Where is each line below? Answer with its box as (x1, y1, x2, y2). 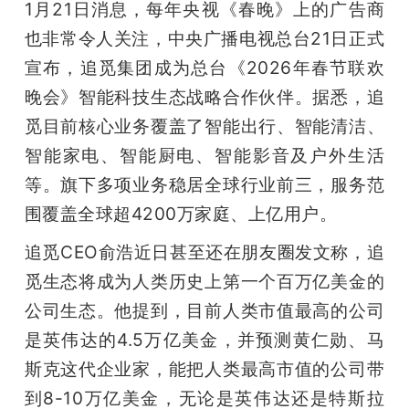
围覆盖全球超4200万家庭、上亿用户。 (24, 202, 338, 225)
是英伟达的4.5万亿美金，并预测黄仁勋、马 (24, 328, 385, 351)
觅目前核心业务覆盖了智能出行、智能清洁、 (24, 114, 385, 137)
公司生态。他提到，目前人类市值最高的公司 (24, 299, 385, 321)
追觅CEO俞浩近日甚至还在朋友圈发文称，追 (24, 240, 385, 263)
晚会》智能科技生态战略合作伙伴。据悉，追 (24, 85, 385, 108)
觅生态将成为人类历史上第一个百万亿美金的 (24, 269, 385, 292)
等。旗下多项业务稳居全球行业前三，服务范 (24, 173, 385, 195)
